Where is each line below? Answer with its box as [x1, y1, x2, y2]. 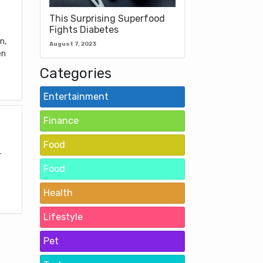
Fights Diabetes [49, 23, 119, 35]
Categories [40, 65, 112, 82]
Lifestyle [43, 211, 83, 222]
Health [43, 187, 73, 198]
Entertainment [43, 90, 109, 102]
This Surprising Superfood [49, 12, 165, 24]
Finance [43, 114, 79, 126]
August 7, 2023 [49, 40, 96, 48]
